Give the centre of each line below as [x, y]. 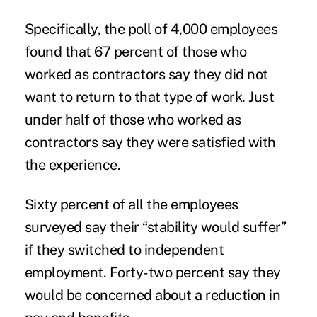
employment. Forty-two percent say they [152, 272]
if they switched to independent [124, 249]
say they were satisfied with [187, 142]
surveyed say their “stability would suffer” [155, 227]
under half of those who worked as [133, 119]
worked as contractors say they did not [146, 74]
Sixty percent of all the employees [131, 204]
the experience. [73, 165]
